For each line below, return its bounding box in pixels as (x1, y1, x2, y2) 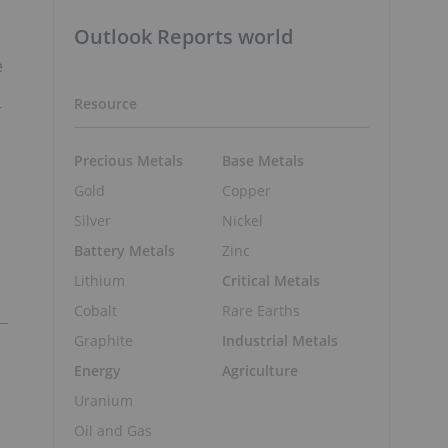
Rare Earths (221, 300, 300, 320)
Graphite (74, 330, 133, 350)
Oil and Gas (74, 420, 152, 440)
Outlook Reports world (74, 23, 293, 50)
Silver (74, 210, 111, 230)
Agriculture (221, 360, 298, 380)
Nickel (221, 210, 263, 230)
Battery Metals (74, 240, 175, 260)
